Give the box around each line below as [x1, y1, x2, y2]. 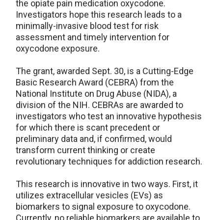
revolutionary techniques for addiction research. [16, 156, 202, 167]
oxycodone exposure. [16, 43, 100, 54]
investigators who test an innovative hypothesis [16, 111, 202, 122]
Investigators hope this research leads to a [16, 9, 182, 20]
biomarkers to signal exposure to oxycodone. [16, 201, 191, 212]
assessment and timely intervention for [16, 32, 169, 43]
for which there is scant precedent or [16, 122, 160, 133]
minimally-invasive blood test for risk [16, 21, 159, 31]
